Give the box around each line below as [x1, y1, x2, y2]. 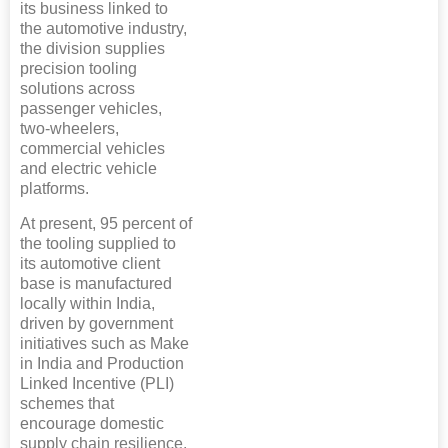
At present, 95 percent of [20, 215, 192, 233]
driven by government [20, 315, 173, 333]
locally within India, [20, 295, 155, 313]
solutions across [20, 80, 135, 98]
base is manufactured [20, 275, 172, 293]
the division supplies [20, 40, 165, 58]
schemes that [20, 395, 114, 413]
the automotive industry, [20, 20, 187, 38]
